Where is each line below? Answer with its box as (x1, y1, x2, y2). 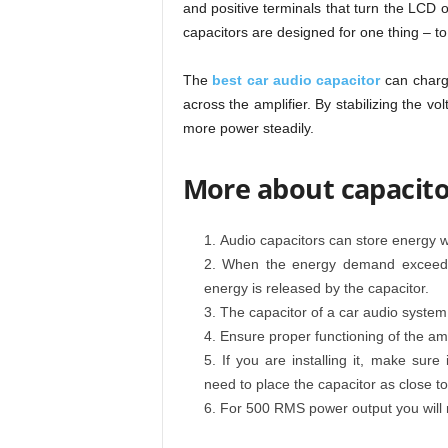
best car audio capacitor (212, 72, 381, 88)
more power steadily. (182, 120, 314, 136)
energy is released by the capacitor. (203, 280, 429, 296)
